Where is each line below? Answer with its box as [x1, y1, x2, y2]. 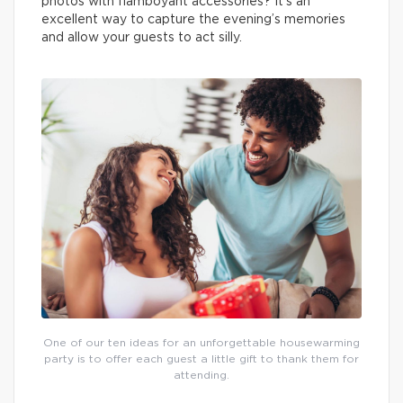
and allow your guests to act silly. [41, 31, 242, 45]
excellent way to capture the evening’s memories [41, 13, 345, 27]
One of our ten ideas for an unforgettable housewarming [43, 337, 360, 349]
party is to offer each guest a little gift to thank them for [44, 354, 359, 365]
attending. [174, 370, 229, 381]
